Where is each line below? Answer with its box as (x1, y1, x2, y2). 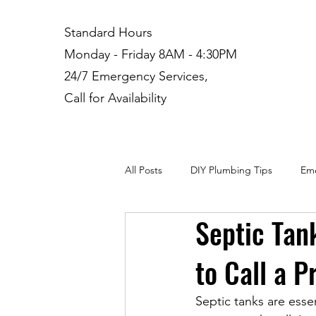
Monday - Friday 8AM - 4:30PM (63, 47, 237, 62)
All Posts (125, 163, 162, 176)
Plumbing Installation (153, 219, 245, 233)
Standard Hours (63, 25, 152, 40)
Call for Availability (63, 90, 166, 106)
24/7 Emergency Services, (63, 68, 208, 84)
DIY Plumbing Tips (190, 163, 272, 176)
